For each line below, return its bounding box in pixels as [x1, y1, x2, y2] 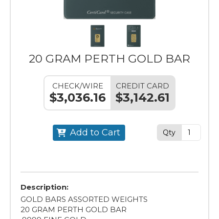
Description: [21, 182, 68, 192]
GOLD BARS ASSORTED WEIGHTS [21, 195, 148, 204]
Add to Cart [69, 127, 120, 138]
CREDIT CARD [116, 81, 169, 90]
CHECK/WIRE [52, 81, 103, 90]
